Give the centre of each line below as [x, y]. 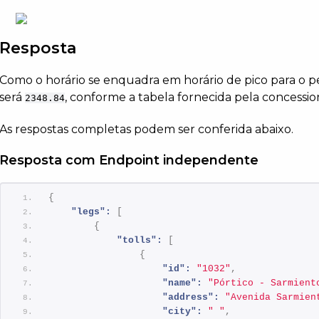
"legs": [91, 211]
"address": [191, 297]
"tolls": [140, 240]
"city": [183, 311]
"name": [183, 283]
